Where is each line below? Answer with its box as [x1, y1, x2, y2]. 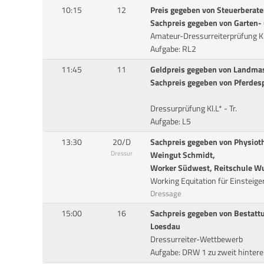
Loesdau [150, 219, 180, 233]
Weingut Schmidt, [150, 148, 215, 161]
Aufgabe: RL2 [150, 42, 196, 55]
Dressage [150, 187, 181, 199]
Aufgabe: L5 [150, 114, 191, 128]
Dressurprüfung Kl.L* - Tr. [150, 101, 237, 115]
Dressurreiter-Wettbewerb [150, 232, 243, 246]
